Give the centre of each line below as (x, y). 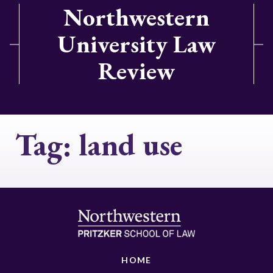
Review (136, 71)
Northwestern (136, 17)
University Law (136, 44)
